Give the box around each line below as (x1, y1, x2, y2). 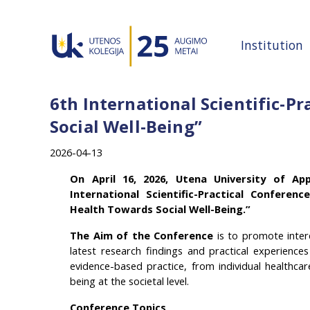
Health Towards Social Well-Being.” (70, 202, 251, 216)
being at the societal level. (70, 274, 190, 288)
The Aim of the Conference (70, 228, 214, 242)
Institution (241, 37, 303, 53)
